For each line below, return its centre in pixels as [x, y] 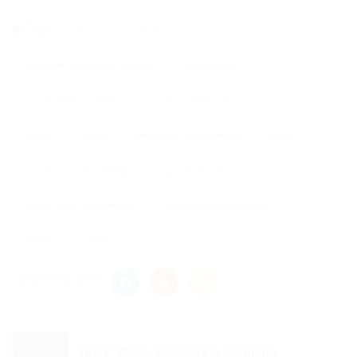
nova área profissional [188, 135]
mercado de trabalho [72, 100]
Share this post [60, 278]
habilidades [212, 65]
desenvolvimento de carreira [89, 65]
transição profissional [218, 206]
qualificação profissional [80, 206]
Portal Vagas [110, 171]
